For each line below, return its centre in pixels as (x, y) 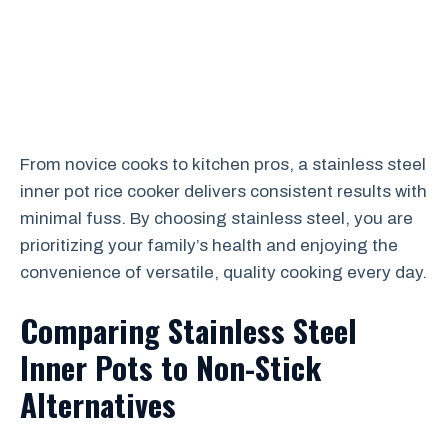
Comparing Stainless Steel (188, 329)
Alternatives (98, 403)
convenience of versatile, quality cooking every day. (223, 272)
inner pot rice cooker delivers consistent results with (223, 191)
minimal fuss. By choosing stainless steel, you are (216, 218)
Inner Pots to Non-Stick (170, 366)
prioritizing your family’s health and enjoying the (209, 245)
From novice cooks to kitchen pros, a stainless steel (223, 164)
